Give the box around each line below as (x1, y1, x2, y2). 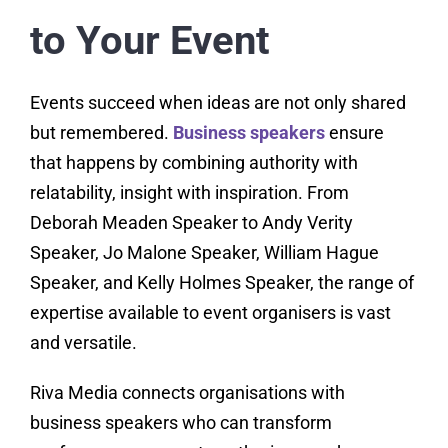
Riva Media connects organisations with (29, 382, 345, 404)
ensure (324, 122, 384, 144)
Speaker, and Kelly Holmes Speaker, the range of (29, 272, 414, 294)
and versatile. (29, 332, 137, 354)
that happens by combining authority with (29, 152, 358, 174)
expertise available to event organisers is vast (29, 302, 391, 324)
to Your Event (29, 17, 270, 65)
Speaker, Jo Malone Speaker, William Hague (29, 242, 379, 264)
